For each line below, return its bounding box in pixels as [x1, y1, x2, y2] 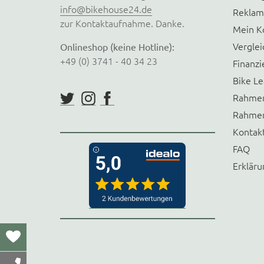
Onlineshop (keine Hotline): [60, 40, 174, 52]
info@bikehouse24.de [60, 2, 152, 15]
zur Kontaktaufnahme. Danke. [60, 16, 184, 29]
